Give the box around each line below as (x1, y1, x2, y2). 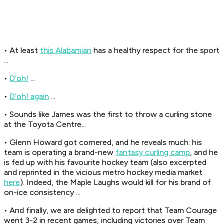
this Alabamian (40, 45, 91, 55)
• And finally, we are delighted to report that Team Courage (4, 205, 217, 215)
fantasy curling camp (115, 147, 190, 157)
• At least (4, 45, 40, 55)
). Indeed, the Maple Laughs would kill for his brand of (20, 177, 211, 187)
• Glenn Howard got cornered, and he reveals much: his (4, 137, 202, 147)
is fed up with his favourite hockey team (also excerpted (4, 157, 206, 167)
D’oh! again (9, 91, 49, 101)
